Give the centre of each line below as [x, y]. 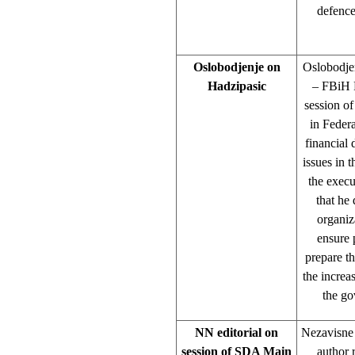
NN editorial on [237, 332]
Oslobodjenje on [237, 67]
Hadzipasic [237, 86]
